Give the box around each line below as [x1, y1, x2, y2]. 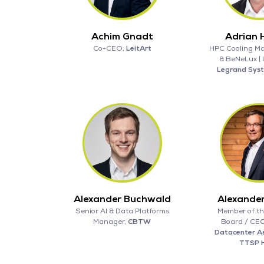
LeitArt [126, 44, 151, 53]
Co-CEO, [93, 44, 126, 53]
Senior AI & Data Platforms [75, 206, 169, 216]
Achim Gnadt [91, 30, 153, 42]
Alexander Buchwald [73, 193, 171, 205]
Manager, [93, 217, 128, 226]
